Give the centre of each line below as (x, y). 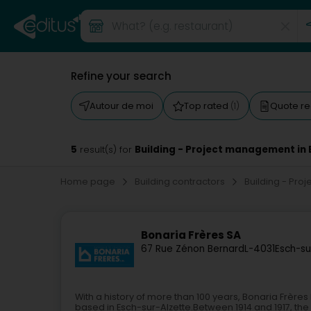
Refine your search (121, 76)
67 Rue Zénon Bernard (193, 249)
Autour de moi (121, 106)
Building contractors (181, 182)
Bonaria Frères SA (191, 235)
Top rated (207, 106)
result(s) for (106, 150)
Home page (89, 182)
